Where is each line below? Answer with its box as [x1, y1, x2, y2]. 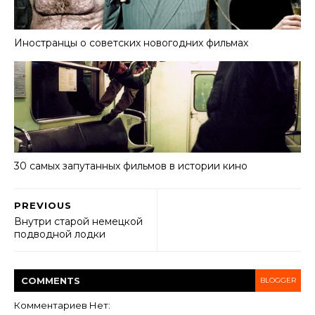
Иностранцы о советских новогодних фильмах [14, 36, 248, 49]
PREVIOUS [14, 200, 72, 211]
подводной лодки [14, 228, 105, 240]
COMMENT [21, 275, 74, 286]
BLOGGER [260, 276, 296, 285]
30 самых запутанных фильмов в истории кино [14, 159, 247, 172]
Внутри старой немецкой [14, 215, 143, 228]
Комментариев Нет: [14, 300, 110, 311]
